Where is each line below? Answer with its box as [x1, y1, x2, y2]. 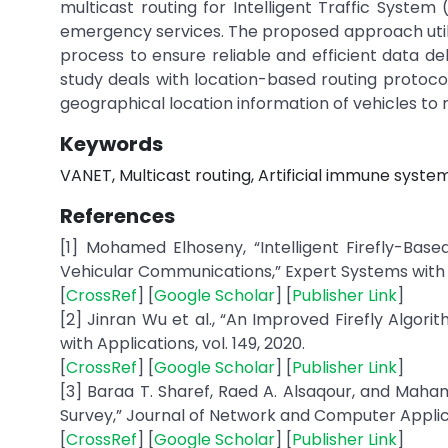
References [60, 202, 175, 230]
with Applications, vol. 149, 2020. [60, 332, 305, 355]
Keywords [60, 130, 163, 158]
